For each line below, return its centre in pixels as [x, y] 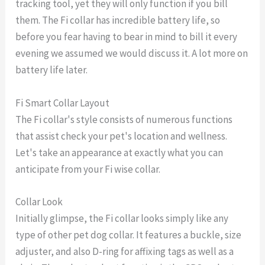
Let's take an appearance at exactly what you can [119, 152]
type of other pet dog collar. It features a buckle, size [129, 235]
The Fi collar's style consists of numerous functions [124, 119]
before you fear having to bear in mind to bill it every [127, 37]
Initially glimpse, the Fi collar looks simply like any [122, 218]
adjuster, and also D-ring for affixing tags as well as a [125, 251]
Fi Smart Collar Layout [63, 103]
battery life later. [52, 70]
